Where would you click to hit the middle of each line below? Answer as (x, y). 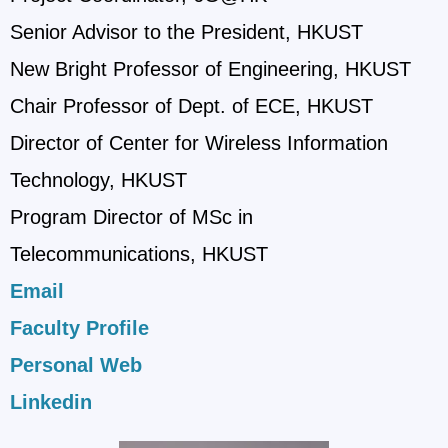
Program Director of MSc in (131, 217)
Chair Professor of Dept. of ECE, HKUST (191, 106)
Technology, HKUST (98, 180)
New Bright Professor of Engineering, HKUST (210, 69)
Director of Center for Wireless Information (199, 143)
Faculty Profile (79, 328)
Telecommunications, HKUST (139, 254)
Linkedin (51, 402)
